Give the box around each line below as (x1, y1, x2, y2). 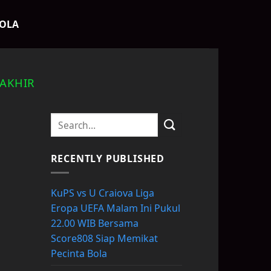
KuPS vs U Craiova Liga (50, 186, 154, 200)
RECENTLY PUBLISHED (50, 152, 165, 166)
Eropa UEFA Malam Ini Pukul (50, 201, 180, 215)
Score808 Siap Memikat (50, 232, 158, 246)
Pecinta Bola (50, 247, 107, 261)
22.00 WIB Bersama (50, 217, 139, 230)
